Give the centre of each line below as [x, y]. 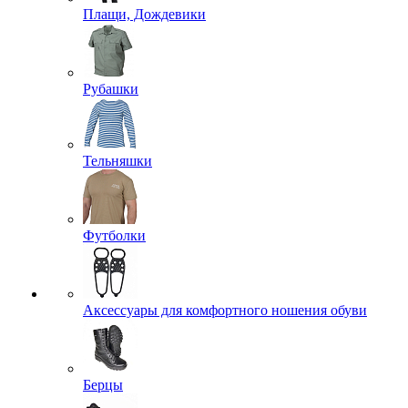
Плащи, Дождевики [144, 14]
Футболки [114, 235]
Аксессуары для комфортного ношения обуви [225, 310]
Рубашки [111, 89]
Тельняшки [117, 161]
